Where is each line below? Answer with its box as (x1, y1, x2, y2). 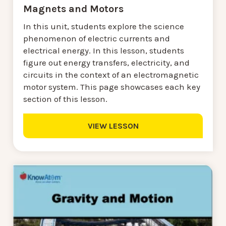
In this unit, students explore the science (23, 21, 184, 31)
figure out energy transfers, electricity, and (23, 57, 190, 68)
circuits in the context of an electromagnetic (23, 69, 199, 80)
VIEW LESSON (87, 121, 139, 131)
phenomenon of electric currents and (23, 33, 170, 43)
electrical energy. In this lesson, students (23, 45, 184, 55)
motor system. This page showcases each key (23, 81, 200, 92)
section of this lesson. (23, 93, 107, 104)
